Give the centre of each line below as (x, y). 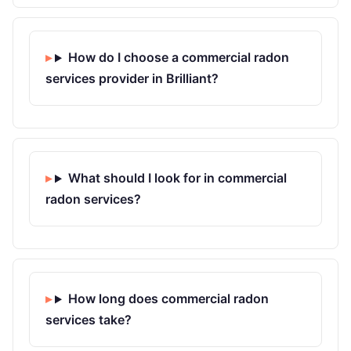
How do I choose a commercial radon (178, 58)
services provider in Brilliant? (132, 79)
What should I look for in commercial (177, 178)
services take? (89, 320)
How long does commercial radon (168, 299)
